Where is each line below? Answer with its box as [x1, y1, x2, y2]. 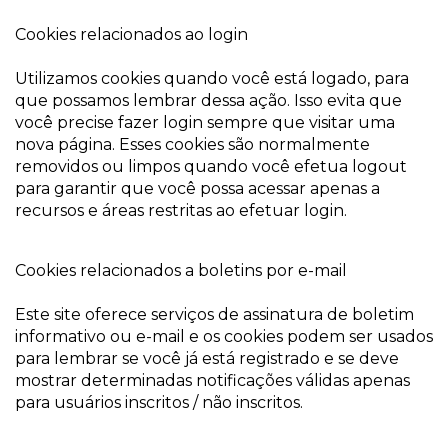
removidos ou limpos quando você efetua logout [15, 157, 407, 176]
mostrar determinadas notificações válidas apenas [15, 371, 410, 390]
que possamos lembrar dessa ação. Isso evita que [15, 91, 402, 110]
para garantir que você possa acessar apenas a [15, 179, 380, 198]
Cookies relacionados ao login [15, 25, 248, 44]
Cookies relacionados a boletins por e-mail [15, 261, 347, 280]
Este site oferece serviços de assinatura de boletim [15, 305, 414, 324]
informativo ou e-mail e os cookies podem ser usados [15, 327, 433, 346]
